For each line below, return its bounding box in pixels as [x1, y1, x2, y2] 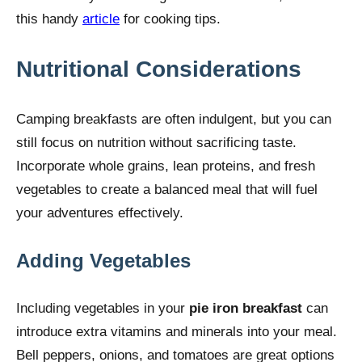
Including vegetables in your [16, 300, 189, 316]
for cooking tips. [120, 11, 221, 27]
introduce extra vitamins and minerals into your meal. [16, 323, 337, 339]
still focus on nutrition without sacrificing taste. [16, 134, 297, 150]
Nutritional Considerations [16, 56, 301, 82]
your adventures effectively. [16, 204, 183, 221]
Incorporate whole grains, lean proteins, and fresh [16, 158, 315, 174]
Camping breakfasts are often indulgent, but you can [16, 111, 331, 127]
